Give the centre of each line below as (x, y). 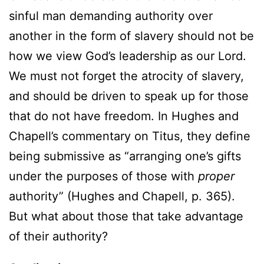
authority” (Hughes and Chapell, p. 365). (122, 196)
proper (216, 176)
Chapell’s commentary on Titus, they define (130, 136)
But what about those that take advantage (126, 216)
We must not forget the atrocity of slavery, (126, 76)
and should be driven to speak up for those (129, 96)
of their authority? (58, 236)
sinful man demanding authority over (111, 16)
